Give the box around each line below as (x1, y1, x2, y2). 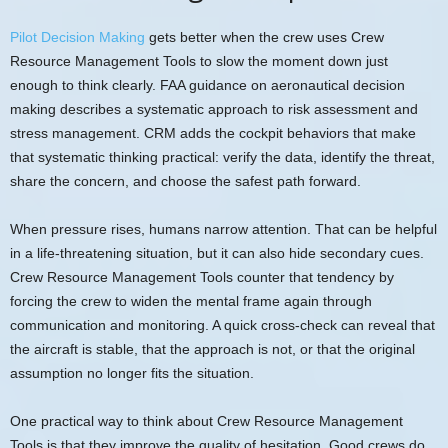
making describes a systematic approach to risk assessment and (10, 100, 418, 117)
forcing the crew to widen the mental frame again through (10, 292, 372, 309)
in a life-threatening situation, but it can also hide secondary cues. (10, 244, 424, 261)
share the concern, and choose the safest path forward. (10, 172, 361, 189)
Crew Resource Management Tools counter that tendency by (10, 268, 394, 285)
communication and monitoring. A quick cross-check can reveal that (10, 316, 435, 333)
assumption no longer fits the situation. (10, 364, 254, 381)
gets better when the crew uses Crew (145, 28, 384, 45)
